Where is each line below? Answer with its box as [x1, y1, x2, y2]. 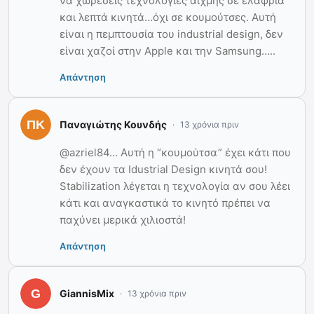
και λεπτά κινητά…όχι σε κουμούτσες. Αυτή [60, 10, 276, 24]
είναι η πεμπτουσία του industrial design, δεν [60, 27, 283, 41]
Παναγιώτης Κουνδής [60, 118, 167, 131]
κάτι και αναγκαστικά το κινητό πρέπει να [60, 196, 271, 210]
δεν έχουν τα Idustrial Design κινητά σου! [60, 162, 267, 176]
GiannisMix [60, 287, 114, 300]
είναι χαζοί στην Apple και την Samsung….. [60, 43, 275, 57]
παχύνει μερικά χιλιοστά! [60, 212, 186, 226]
